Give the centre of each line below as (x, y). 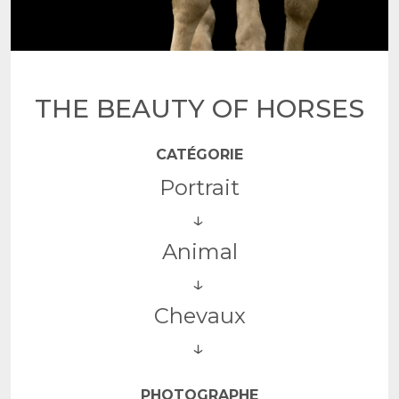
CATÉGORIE (199, 155)
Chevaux (199, 316)
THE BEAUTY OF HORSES (199, 108)
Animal (199, 252)
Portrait (199, 187)
